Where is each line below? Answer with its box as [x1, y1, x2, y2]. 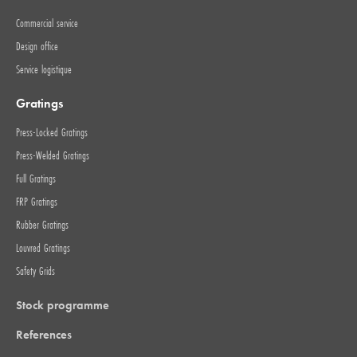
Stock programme [16, 296, 109, 313]
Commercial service [16, 14, 78, 31]
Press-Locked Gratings [16, 124, 88, 140]
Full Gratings [16, 170, 56, 186]
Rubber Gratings [16, 216, 69, 233]
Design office [16, 37, 58, 54]
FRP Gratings [16, 193, 57, 210]
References [16, 326, 72, 343]
